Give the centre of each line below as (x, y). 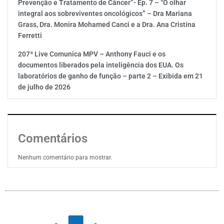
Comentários (53, 138)
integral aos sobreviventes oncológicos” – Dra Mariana (105, 13)
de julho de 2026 (44, 87)
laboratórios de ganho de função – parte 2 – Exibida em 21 (110, 76)
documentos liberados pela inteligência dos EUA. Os (101, 65)
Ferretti (30, 35)
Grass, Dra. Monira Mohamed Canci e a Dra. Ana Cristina (107, 24)
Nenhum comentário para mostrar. (65, 157)
